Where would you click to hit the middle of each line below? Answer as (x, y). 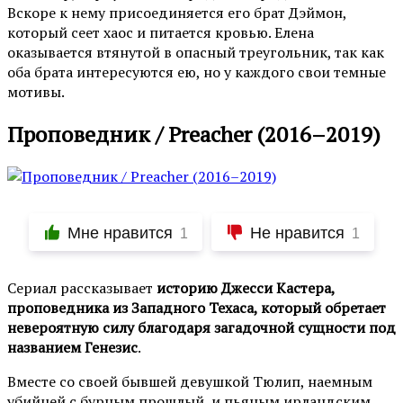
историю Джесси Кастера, (246, 288)
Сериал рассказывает (82, 288)
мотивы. (36, 92)
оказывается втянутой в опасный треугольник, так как (196, 53)
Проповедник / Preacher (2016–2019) (194, 134)
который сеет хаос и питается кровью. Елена (161, 33)
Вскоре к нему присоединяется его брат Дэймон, (177, 13)
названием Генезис (72, 348)
